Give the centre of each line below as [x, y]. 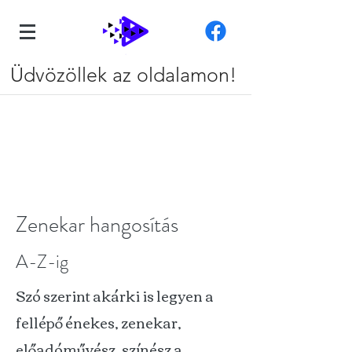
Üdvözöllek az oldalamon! [126, 75]
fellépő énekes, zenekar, [99, 322]
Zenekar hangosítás [97, 225]
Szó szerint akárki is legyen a [115, 295]
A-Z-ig [42, 262]
